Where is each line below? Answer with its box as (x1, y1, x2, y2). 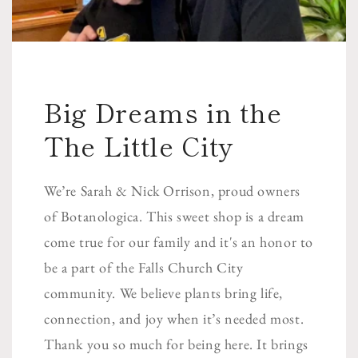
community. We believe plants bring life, (44, 284, 284, 303)
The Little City (44, 126, 233, 165)
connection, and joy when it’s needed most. (44, 309, 304, 328)
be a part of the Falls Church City (44, 258, 244, 277)
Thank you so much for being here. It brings (44, 335, 308, 354)
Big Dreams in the (44, 93, 282, 132)
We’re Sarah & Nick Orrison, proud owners (44, 181, 301, 201)
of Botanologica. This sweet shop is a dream (44, 207, 304, 226)
